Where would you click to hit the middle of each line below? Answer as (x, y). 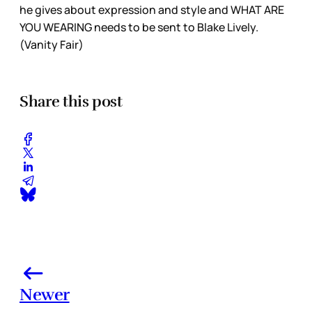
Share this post (71, 102)
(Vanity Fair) (53, 44)
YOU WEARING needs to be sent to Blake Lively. (139, 27)
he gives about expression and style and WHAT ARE (152, 9)
